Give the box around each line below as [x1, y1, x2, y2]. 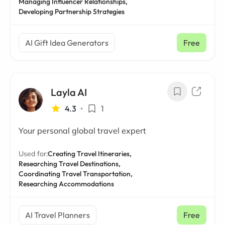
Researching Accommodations [19, 179, 114, 188]
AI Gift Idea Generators [25, 38, 108, 48]
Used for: [19, 149, 48, 158]
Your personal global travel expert [19, 126, 146, 136]
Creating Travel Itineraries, [48, 149, 132, 158]
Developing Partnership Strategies [19, 7, 125, 16]
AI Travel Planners [25, 210, 90, 220]
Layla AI [51, 86, 87, 98]
